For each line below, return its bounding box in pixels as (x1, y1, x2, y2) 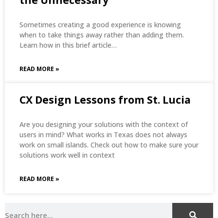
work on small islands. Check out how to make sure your (19, 140, 199, 149)
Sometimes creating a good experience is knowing (19, 19, 181, 29)
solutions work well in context (19, 150, 115, 160)
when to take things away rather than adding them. (19, 30, 184, 39)
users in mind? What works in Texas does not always (19, 129, 187, 139)
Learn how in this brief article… (19, 40, 117, 50)
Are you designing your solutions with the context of (19, 119, 188, 129)
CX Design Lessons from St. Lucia (19, 92, 191, 107)
